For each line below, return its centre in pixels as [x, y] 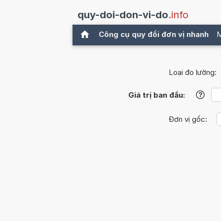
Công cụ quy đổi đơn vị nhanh [154, 34]
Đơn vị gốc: [189, 119]
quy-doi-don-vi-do [123, 15]
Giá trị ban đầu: [156, 95]
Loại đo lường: [193, 73]
